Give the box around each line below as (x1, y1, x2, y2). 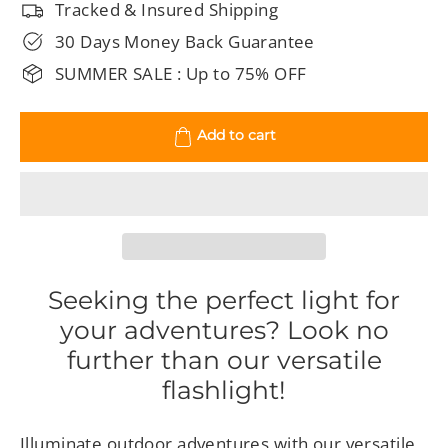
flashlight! (162, 374, 286, 405)
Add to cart (196, 126, 276, 145)
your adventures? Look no (59, 314, 389, 345)
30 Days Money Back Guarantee (55, 29, 315, 53)
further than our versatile (66, 344, 382, 375)
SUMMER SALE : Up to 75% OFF (55, 61, 307, 85)
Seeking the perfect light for (48, 284, 400, 315)
